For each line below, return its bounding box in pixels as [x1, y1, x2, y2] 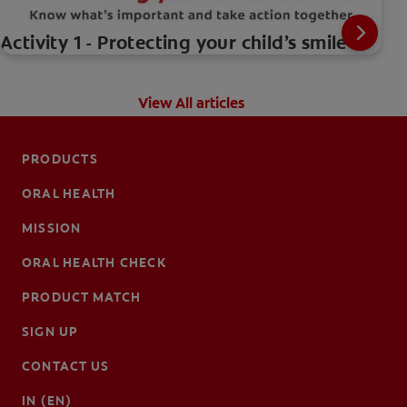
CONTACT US [22, 357, 110, 374]
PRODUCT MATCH [22, 288, 142, 305]
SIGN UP [22, 323, 79, 340]
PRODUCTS [22, 150, 98, 167]
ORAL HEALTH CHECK [22, 253, 166, 271]
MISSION [22, 219, 82, 236]
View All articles [137, 93, 244, 113]
